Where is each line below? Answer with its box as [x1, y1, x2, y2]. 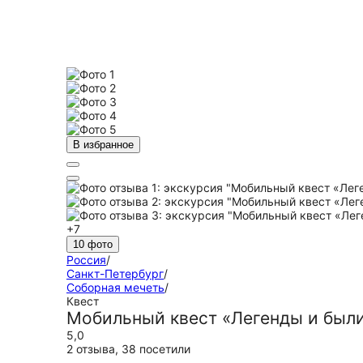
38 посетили [122, 342, 190, 356]
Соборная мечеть [66, 280, 164, 294]
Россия [66, 253, 106, 267]
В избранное [73, 139, 134, 151]
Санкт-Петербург [66, 267, 164, 280]
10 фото [73, 238, 113, 250]
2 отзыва [66, 342, 115, 356]
